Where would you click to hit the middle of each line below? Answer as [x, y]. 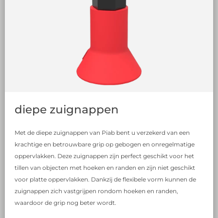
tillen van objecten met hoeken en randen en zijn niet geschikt [105, 167]
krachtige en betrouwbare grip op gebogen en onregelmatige [105, 144]
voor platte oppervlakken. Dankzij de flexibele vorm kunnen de [105, 179]
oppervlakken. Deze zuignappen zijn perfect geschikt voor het [104, 156]
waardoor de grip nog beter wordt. [65, 202]
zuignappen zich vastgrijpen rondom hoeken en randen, [96, 191]
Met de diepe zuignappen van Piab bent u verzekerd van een [102, 132]
